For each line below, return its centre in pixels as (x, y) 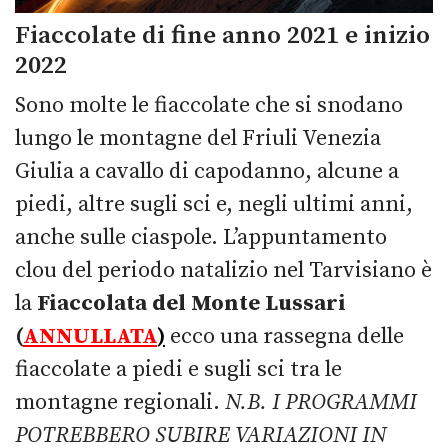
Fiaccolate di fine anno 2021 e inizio (222, 35)
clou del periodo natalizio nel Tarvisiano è (223, 270)
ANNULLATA (90, 336)
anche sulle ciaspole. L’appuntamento (201, 237)
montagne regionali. (120, 402)
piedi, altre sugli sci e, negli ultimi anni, (214, 204)
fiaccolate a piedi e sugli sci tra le (178, 369)
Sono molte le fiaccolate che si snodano (209, 105)
